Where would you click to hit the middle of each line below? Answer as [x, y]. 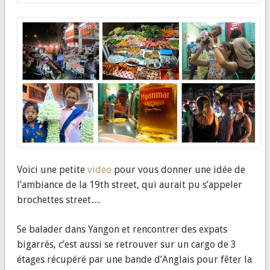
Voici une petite [52, 170]
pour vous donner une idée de [178, 170]
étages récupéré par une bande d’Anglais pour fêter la [134, 260]
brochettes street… [58, 200]
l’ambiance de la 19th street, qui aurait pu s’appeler [129, 185]
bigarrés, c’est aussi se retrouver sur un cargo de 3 [126, 245]
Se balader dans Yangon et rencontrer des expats [122, 230]
